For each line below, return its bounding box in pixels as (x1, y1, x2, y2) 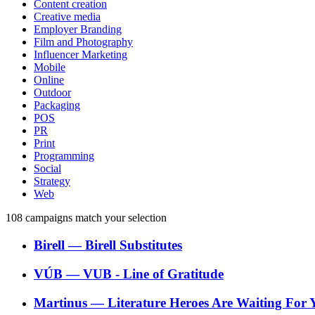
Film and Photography (34, 36, 133, 49)
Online (34, 74, 64, 86)
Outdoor (34, 86, 71, 99)
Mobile (34, 61, 65, 74)
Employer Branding (34, 23, 122, 36)
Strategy (34, 175, 70, 188)
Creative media (34, 11, 101, 23)
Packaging (34, 99, 80, 112)
